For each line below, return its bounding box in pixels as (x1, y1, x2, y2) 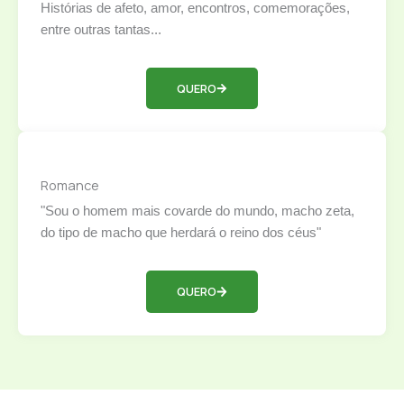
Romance (41, 176, 99, 195)
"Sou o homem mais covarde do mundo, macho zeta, (41, 204, 354, 219)
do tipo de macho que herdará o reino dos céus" (41, 225, 321, 241)
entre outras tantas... (41, 22, 161, 37)
